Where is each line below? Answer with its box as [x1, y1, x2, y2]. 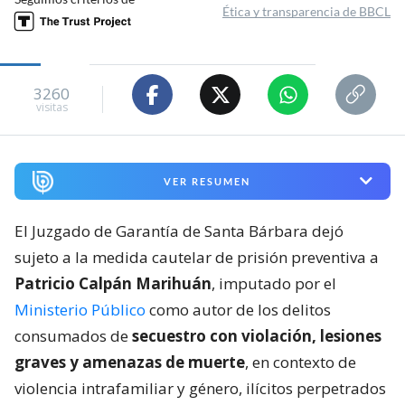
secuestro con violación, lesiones [132, 325, 381, 346]
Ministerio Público [14, 298, 146, 320]
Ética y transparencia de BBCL [222, 4, 391, 20]
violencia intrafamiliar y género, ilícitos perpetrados [14, 377, 386, 399]
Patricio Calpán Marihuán [14, 272, 212, 294]
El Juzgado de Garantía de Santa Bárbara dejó [14, 220, 344, 241]
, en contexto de [245, 351, 356, 372]
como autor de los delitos [146, 298, 331, 320]
